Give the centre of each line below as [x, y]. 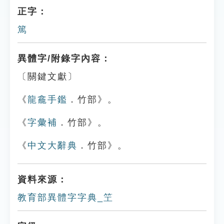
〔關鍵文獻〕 [47, 76]
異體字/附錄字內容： [64, 58]
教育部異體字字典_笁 [65, 197]
